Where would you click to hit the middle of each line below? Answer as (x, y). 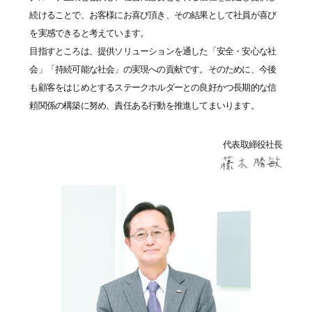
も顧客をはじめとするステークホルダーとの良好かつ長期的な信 (153, 87)
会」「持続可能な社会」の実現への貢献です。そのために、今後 (153, 69)
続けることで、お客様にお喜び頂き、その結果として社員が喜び (153, 15)
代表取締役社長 (253, 145)
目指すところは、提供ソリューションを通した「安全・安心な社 (153, 51)
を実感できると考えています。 (89, 33)
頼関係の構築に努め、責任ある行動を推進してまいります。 (144, 106)
